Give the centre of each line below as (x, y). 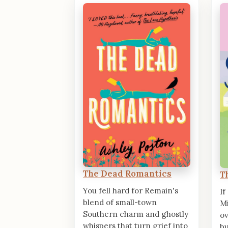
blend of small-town (120, 203)
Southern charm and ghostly (136, 214)
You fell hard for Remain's (131, 191)
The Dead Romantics (127, 174)
